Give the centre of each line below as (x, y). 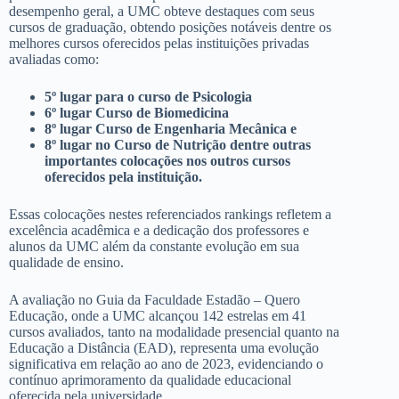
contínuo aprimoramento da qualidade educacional (150, 379)
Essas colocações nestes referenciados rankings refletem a (170, 214)
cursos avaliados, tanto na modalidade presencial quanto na (174, 331)
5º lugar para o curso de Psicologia (148, 96)
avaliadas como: (54, 59)
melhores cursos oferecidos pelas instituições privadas (159, 43)
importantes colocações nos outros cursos (167, 160)
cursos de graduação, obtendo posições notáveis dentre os (170, 27)
